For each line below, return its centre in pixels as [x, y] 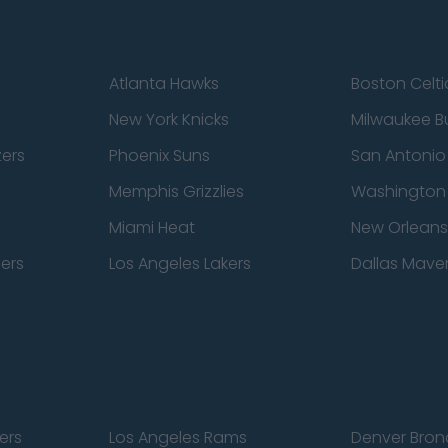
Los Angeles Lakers [179, 263]
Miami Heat [151, 227]
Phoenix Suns [159, 155]
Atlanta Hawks [163, 83]
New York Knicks [168, 119]
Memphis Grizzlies [176, 191]
